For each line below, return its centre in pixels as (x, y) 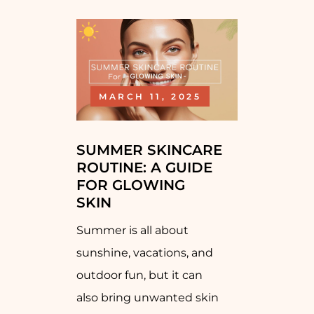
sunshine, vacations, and (145, 252)
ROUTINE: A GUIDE (144, 167)
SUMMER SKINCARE (149, 150)
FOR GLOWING (131, 185)
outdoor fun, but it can (139, 275)
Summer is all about (132, 230)
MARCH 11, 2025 (150, 96)
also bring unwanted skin (148, 297)
